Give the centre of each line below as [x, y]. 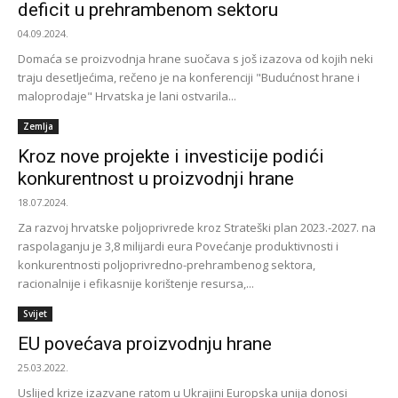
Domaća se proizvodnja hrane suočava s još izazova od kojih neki [195, 59]
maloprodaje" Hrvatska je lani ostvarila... [127, 96]
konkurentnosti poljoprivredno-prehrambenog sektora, [167, 265]
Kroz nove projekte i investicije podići [171, 157]
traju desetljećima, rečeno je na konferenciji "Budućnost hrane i [189, 78]
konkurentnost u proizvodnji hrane [156, 179]
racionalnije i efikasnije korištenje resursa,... [136, 284]
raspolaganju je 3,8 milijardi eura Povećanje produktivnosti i [178, 247]
